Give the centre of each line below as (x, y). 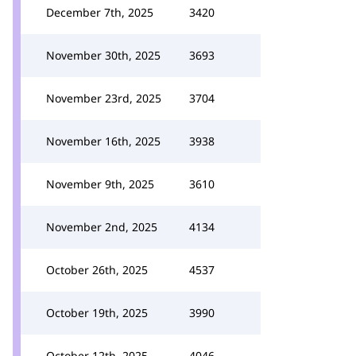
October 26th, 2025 (97, 270)
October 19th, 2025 (97, 313)
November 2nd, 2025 (102, 227)
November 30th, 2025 (103, 55)
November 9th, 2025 (100, 184)
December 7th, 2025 (100, 12)
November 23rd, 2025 (104, 98)
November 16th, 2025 (103, 141)
